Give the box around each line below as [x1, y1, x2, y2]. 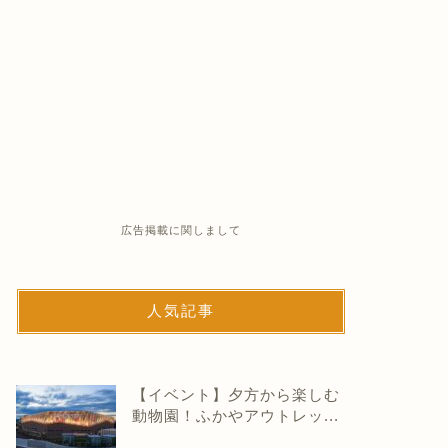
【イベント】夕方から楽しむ [131, 385, 340, 403]
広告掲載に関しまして [120, 223, 241, 236]
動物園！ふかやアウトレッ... [131, 406, 339, 424]
